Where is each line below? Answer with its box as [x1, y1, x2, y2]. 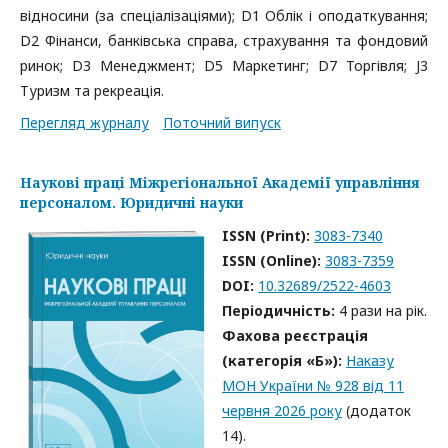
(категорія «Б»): [222, 351, 347, 370]
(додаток [342, 401, 412, 420]
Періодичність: [222, 301, 340, 320]
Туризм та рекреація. [20, 81, 164, 100]
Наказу [346, 351, 395, 370]
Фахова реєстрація [222, 326, 369, 345]
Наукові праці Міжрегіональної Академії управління [20, 173, 420, 192]
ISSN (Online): [222, 251, 326, 270]
